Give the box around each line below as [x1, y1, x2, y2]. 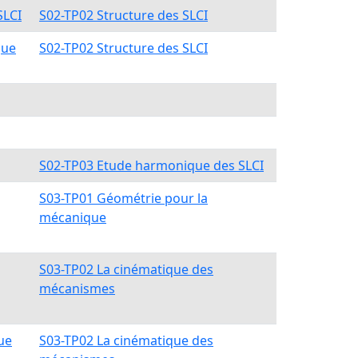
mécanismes [39, 280, 115, 297]
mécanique [39, 209, 106, 226]
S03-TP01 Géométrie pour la [39, 189, 208, 207]
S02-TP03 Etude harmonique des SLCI [39, 157, 264, 174]
